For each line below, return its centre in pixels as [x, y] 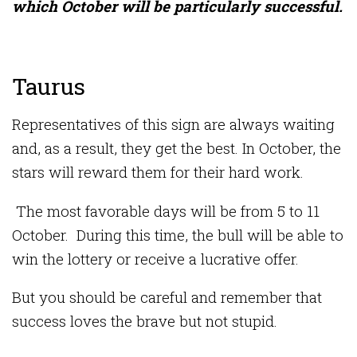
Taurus [49, 86]
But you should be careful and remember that [167, 297]
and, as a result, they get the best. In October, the [177, 147]
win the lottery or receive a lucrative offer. [157, 258]
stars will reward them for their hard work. [160, 171]
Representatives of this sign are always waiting [173, 124]
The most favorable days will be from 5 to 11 [166, 210]
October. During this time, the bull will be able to [178, 234]
